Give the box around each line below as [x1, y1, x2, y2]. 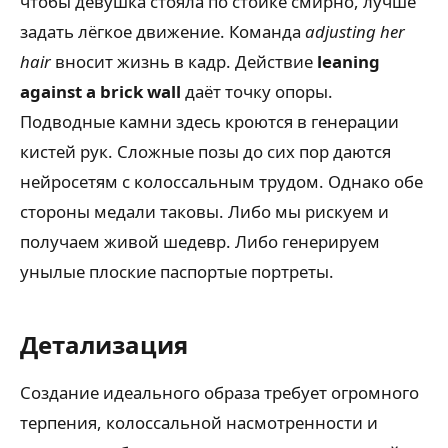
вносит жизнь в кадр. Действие [51, 49, 317, 73]
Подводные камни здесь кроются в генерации [20, 109, 399, 133]
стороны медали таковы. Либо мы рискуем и [20, 199, 389, 223]
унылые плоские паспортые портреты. [20, 259, 334, 283]
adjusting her [305, 19, 405, 43]
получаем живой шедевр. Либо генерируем [20, 229, 380, 253]
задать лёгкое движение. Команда [20, 19, 305, 43]
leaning [317, 49, 380, 73]
